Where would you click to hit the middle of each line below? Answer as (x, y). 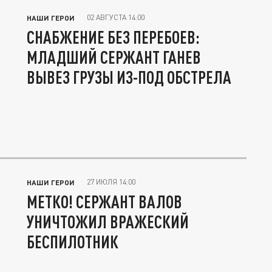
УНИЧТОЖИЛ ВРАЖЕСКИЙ (108, 222)
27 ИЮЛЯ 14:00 (111, 182)
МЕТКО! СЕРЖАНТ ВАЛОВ (104, 202)
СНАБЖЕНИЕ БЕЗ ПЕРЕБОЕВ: (113, 37)
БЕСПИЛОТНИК (73, 242)
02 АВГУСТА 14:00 (116, 18)
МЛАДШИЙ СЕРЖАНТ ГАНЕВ (114, 57)
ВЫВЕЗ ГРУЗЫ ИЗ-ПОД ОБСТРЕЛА (129, 77)
